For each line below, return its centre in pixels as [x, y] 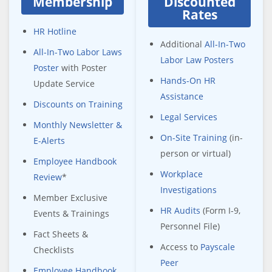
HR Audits [180, 210]
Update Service [64, 83]
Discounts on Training [78, 104]
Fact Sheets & [61, 234]
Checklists [54, 250]
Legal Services [189, 117]
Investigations [189, 189]
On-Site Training [194, 137]
